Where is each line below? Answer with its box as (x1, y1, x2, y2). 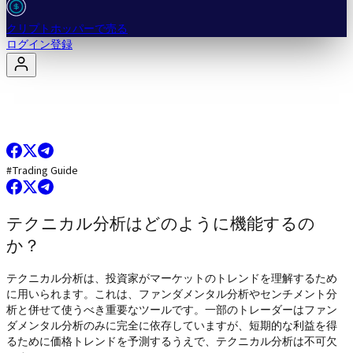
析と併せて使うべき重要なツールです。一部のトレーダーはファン (6, 302, 337, 318)
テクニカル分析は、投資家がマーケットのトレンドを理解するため (6, 270, 337, 287)
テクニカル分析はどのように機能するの (6, 217, 315, 234)
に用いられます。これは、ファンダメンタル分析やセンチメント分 (6, 286, 337, 303)
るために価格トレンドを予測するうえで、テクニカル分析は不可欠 (6, 333, 337, 350)
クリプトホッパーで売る (6, 20, 128, 37)
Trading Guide (12, 162, 78, 179)
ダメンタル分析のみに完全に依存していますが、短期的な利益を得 (6, 318, 337, 334)
